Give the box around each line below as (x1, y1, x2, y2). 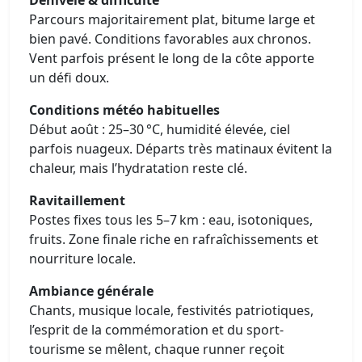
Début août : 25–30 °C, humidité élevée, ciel (29, 120, 290, 138)
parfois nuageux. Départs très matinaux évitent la (29, 139, 332, 158)
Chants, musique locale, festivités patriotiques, (29, 301, 314, 319)
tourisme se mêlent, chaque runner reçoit (29, 339, 284, 358)
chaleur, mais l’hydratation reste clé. (29, 158, 247, 177)
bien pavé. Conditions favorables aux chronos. (29, 29, 311, 48)
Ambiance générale (29, 281, 154, 300)
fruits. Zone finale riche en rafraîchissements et (29, 229, 318, 248)
